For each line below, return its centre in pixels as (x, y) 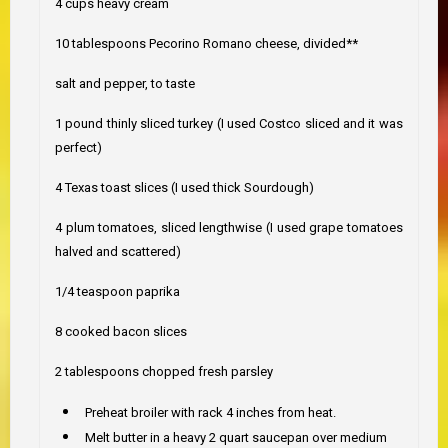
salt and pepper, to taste (125, 83)
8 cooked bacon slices (121, 331)
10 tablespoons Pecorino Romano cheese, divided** (206, 43)
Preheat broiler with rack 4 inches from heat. (210, 412)
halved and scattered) (118, 251)
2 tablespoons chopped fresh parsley (164, 371)
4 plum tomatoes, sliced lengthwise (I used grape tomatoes (229, 227)
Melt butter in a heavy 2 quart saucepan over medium (236, 437)
